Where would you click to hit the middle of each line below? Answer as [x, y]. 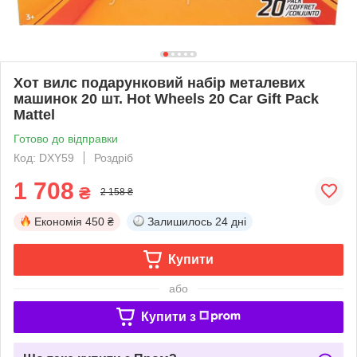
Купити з [168, 316]
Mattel [34, 114]
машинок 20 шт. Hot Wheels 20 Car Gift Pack [166, 98]
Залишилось [180, 221]
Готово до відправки [66, 138]
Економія [58, 221]
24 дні [231, 221]
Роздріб [114, 157]
